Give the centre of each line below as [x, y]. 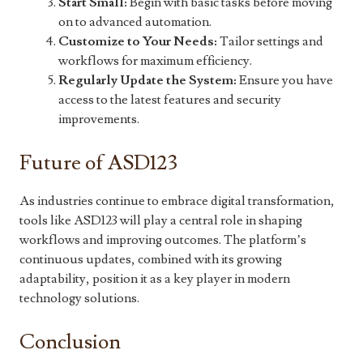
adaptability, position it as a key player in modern [155, 279]
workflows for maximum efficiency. [155, 61]
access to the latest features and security [170, 100]
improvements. [99, 120]
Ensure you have [285, 81]
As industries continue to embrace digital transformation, [177, 201]
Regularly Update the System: [147, 81]
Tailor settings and [270, 42]
